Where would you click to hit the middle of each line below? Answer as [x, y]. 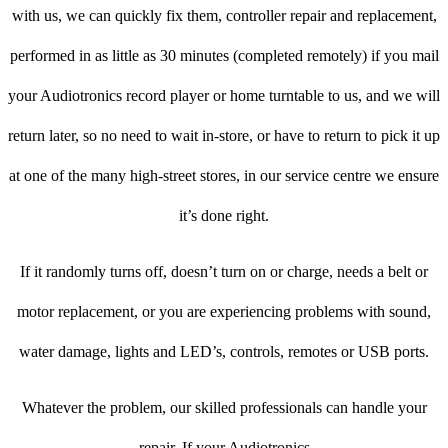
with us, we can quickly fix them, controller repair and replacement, [224, 16]
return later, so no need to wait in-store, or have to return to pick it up [224, 136]
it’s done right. [224, 216]
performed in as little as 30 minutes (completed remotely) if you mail [224, 56]
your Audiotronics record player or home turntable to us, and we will [224, 96]
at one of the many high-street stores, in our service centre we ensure [224, 176]
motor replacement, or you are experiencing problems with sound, [224, 312]
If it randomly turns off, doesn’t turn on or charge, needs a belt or [224, 272]
